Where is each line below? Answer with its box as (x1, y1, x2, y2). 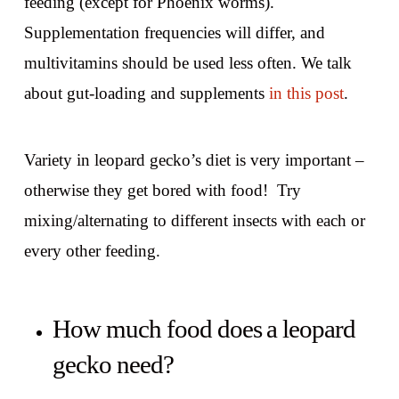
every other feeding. (23, 240, 160, 260)
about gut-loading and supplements (23, 83, 269, 102)
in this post (268, 83, 344, 102)
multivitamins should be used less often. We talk (23, 53, 352, 72)
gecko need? (52, 350, 174, 379)
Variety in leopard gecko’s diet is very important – (23, 150, 364, 169)
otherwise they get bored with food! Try (23, 180, 301, 199)
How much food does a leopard (52, 314, 356, 344)
